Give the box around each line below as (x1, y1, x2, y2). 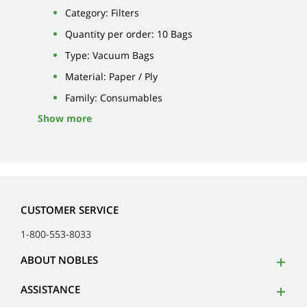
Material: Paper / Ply (65, 69, 158, 83)
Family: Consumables (65, 90, 162, 104)
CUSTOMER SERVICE (21, 203, 119, 217)
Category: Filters (65, 5, 139, 19)
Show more (38, 111, 92, 125)
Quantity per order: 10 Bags (65, 27, 193, 40)
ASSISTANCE (21, 282, 80, 297)
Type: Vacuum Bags (65, 48, 154, 62)
